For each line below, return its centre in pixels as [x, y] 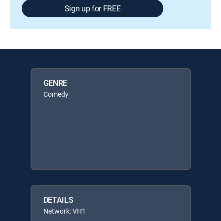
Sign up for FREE [92, 8]
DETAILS [58, 200]
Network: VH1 [64, 211]
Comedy [56, 94]
